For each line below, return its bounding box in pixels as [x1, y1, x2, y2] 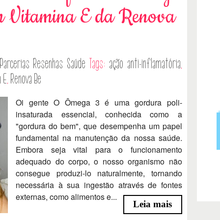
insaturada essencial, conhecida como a [16, 109, 182, 120]
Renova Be [10, 72, 41, 87]
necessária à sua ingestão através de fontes [16, 179, 182, 191]
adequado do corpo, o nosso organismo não [16, 156, 182, 167]
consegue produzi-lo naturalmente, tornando [16, 167, 182, 179]
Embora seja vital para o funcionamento [16, 144, 182, 156]
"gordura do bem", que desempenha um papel [16, 120, 182, 132]
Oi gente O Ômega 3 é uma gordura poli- [16, 97, 182, 109]
